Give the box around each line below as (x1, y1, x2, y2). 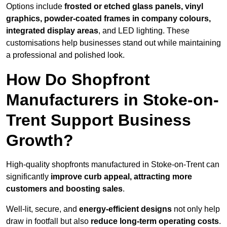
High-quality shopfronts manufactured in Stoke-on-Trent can (6, 160, 219, 169)
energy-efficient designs (79, 205, 172, 214)
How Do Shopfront (6, 70, 150, 89)
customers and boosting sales (6, 184, 123, 194)
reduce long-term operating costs (91, 217, 219, 226)
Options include (6, 2, 64, 11)
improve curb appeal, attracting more (51, 172, 192, 181)
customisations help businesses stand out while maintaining (6, 39, 221, 48)
